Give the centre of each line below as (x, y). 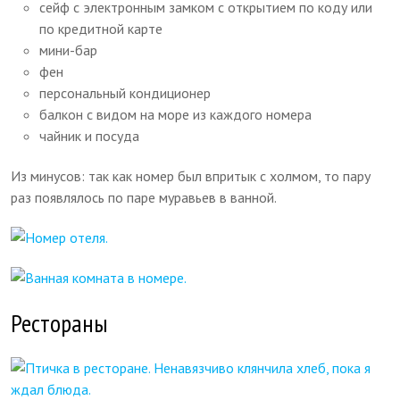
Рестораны (60, 322)
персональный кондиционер (125, 92)
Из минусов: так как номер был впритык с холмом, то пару (191, 175)
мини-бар (69, 50)
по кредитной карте (101, 28)
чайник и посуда (90, 135)
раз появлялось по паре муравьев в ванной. (144, 197)
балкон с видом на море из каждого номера (176, 114)
